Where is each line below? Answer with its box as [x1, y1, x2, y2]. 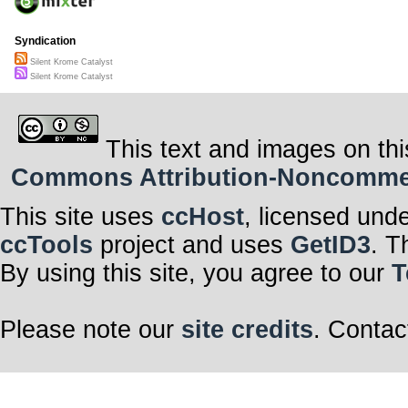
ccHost [161, 202, 244, 230]
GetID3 [291, 230, 371, 259]
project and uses [93, 230, 291, 259]
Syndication [15, 35, 76, 48]
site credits [181, 315, 313, 343]
